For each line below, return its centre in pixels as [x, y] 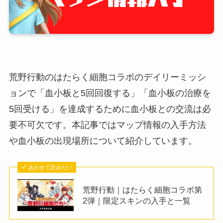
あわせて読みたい [51, 167]
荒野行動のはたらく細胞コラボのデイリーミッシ [107, 77]
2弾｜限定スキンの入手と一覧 [137, 201]
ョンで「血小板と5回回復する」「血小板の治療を [110, 93]
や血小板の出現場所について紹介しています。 [103, 141]
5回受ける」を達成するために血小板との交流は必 [110, 109]
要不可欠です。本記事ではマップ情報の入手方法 [107, 125]
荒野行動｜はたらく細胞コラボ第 [143, 190]
